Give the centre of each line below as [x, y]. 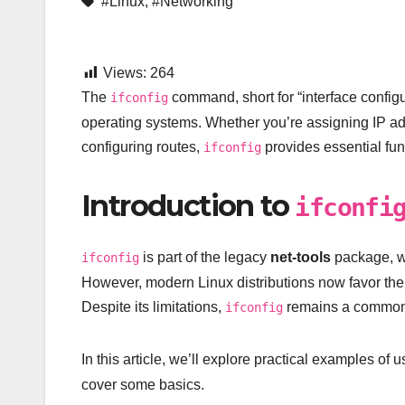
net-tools [301, 257]
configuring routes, [142, 147]
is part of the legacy [205, 257]
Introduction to [188, 206]
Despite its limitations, [153, 306]
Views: [125, 73]
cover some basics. [143, 384]
